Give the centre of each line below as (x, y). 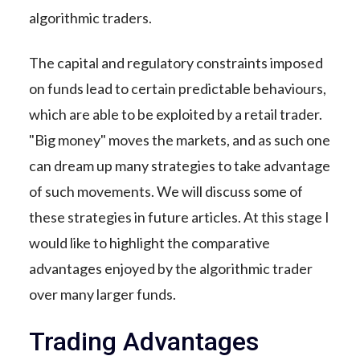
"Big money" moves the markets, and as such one (179, 140)
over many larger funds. (102, 294)
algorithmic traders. (90, 18)
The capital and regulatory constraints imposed (176, 63)
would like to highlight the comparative (149, 243)
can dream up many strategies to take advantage (179, 166)
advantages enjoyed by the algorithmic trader (170, 268)
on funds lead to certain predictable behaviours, (177, 88)
